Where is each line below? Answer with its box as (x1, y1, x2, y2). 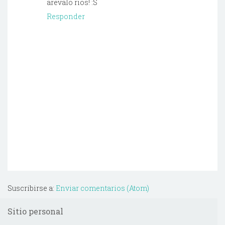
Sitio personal (8, 205, 63, 216)
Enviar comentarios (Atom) (56, 183, 149, 193)
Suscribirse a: (8, 183, 56, 193)
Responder (47, 11, 85, 21)
